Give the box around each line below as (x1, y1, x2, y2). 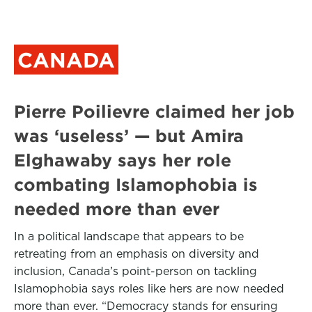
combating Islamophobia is (14, 175, 258, 194)
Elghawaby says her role (14, 150, 231, 170)
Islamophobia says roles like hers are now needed (14, 282, 284, 295)
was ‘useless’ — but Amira (14, 126, 244, 146)
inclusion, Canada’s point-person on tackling (14, 265, 257, 278)
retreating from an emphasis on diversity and (14, 247, 259, 260)
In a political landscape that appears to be (14, 230, 244, 243)
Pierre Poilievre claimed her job (14, 102, 295, 121)
